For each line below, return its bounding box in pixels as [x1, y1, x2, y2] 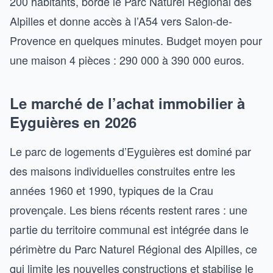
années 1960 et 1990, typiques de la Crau [10, 182, 213, 198]
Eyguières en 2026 [10, 112, 136, 132]
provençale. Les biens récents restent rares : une [10, 202, 247, 218]
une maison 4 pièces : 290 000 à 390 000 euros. [10, 52, 244, 68]
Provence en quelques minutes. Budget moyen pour [10, 32, 262, 48]
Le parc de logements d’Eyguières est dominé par [10, 143, 251, 159]
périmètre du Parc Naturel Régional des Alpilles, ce [10, 241, 257, 257]
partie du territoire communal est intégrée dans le [10, 221, 249, 237]
